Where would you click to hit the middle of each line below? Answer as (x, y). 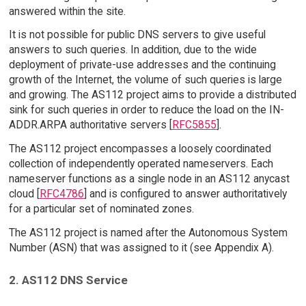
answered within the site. (67, 11)
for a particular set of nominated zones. (101, 209)
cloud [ (24, 194)
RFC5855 (194, 125)
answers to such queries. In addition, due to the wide (133, 50)
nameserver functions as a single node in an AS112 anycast (149, 179)
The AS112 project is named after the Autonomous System (148, 233)
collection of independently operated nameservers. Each (141, 164)
